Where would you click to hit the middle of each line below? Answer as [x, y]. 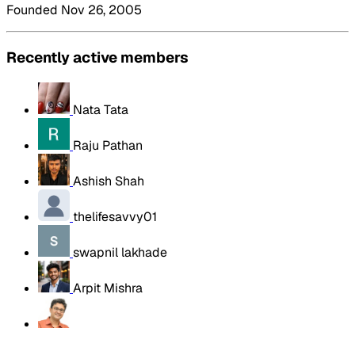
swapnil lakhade [120, 252]
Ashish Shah [109, 181]
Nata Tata [101, 109]
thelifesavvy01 [115, 216]
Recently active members [97, 57]
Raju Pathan [108, 145]
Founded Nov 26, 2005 [74, 10]
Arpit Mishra [108, 288]
